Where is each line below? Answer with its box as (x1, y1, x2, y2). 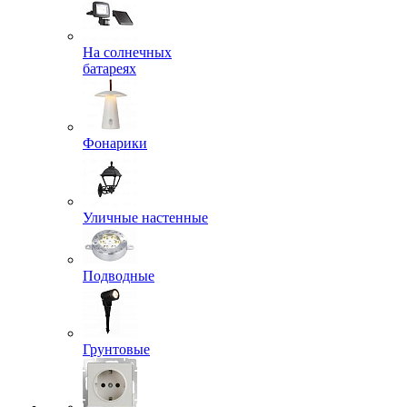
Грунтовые (83, 342, 150, 357)
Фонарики (83, 135, 147, 151)
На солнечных (83, 45, 172, 60)
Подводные (83, 268, 154, 283)
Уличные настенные (83, 210, 208, 225)
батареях (83, 61, 136, 76)
